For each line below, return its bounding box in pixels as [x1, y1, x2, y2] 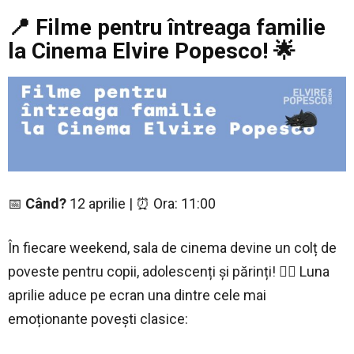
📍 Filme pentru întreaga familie [8, 14, 326, 41]
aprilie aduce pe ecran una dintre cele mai [8, 286, 266, 303]
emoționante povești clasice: [8, 310, 188, 327]
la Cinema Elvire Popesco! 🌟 [8, 38, 296, 65]
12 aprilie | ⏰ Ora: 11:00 [66, 194, 216, 212]
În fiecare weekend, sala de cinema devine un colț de [8, 239, 337, 256]
